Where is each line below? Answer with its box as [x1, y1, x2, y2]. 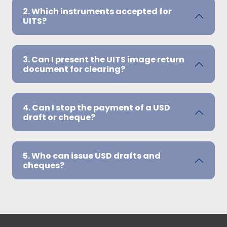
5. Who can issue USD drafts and [23, 149, 161, 162]
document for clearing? [23, 63, 125, 75]
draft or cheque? [23, 111, 95, 123]
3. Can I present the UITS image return [23, 53, 184, 65]
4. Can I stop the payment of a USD [23, 101, 170, 113]
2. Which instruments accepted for [23, 5, 172, 17]
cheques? [23, 159, 64, 171]
